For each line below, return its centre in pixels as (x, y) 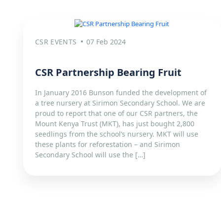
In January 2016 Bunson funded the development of (121, 93)
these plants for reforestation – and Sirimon (108, 145)
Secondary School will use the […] (90, 155)
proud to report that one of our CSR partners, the (116, 113)
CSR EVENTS (56, 42)
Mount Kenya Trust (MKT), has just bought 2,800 (115, 124)
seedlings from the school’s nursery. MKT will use (117, 134)
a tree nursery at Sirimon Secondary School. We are (120, 103)
